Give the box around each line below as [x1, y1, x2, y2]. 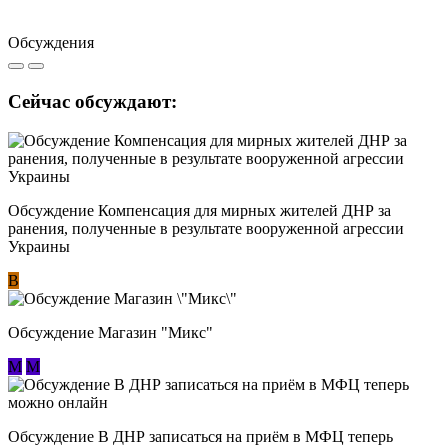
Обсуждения [8, 33, 94, 51]
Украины [8, 237, 70, 255]
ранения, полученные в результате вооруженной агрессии [8, 219, 404, 237]
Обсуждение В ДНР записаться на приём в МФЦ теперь [8, 427, 393, 445]
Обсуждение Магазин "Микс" [8, 323, 213, 341]
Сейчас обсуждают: [8, 91, 177, 113]
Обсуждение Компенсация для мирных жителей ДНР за [8, 201, 391, 219]
